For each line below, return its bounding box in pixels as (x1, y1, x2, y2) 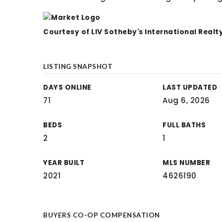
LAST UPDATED (163, 83, 218, 92)
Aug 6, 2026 (163, 95, 210, 106)
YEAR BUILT (43, 158, 84, 167)
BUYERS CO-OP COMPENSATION (43, 211, 160, 219)
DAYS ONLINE (43, 83, 92, 92)
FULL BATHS (163, 120, 206, 130)
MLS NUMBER (163, 158, 211, 167)
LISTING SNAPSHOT (43, 62, 112, 70)
